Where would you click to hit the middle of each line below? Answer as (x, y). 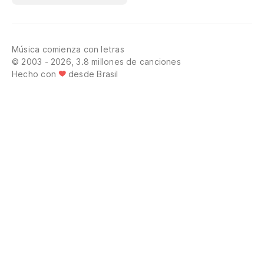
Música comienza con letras (68, 49)
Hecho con (34, 74)
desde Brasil (93, 74)
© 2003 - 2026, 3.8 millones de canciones (96, 61)
